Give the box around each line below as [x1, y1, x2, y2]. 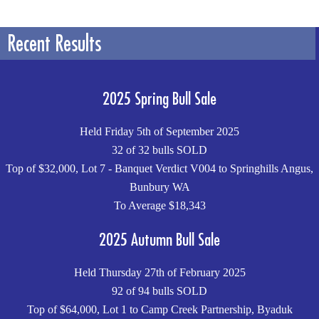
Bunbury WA [129, 180, 190, 193]
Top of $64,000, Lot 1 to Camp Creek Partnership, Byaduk [26, 303, 293, 315]
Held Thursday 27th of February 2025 [73, 266, 246, 278]
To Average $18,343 [113, 199, 206, 211]
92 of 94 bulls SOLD [112, 284, 207, 297]
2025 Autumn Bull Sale [99, 229, 220, 249]
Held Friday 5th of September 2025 [80, 125, 239, 137]
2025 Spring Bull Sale [103, 88, 216, 108]
